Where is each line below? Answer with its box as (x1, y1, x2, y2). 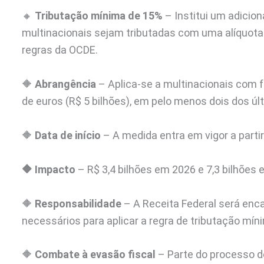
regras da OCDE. (22, 44, 98, 57)
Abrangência (35, 78, 96, 91)
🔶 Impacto (22, 163, 75, 176)
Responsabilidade (35, 197, 121, 210)
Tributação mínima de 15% (35, 9, 163, 22)
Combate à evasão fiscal (35, 248, 156, 261)
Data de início (35, 128, 101, 141)
